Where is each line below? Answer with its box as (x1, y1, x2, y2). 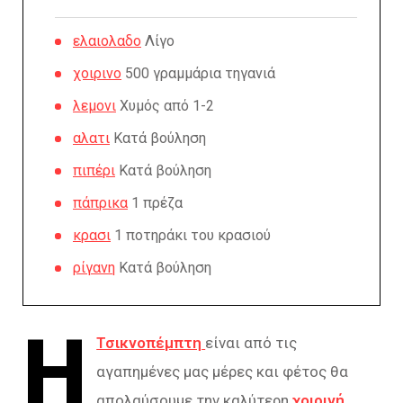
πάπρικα (73, 194, 128, 211)
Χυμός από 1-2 (116, 97, 214, 114)
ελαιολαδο (73, 32, 141, 49)
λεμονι (73, 97, 116, 114)
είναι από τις (205, 334, 298, 352)
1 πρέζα (128, 194, 183, 211)
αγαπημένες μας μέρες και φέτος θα (96, 363, 349, 381)
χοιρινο (73, 65, 121, 82)
